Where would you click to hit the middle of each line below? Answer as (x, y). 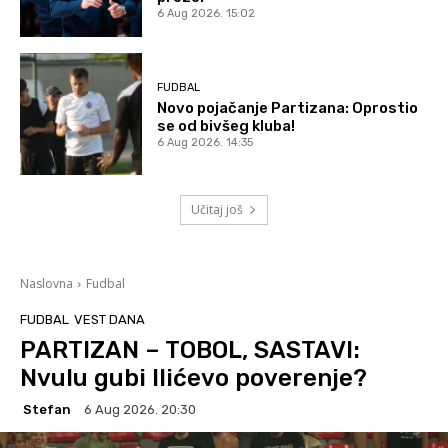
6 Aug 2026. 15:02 (206, 13)
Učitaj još (217, 210)
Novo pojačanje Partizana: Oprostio (288, 108)
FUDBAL (179, 88)
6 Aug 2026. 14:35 (205, 143)
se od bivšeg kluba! (226, 126)
